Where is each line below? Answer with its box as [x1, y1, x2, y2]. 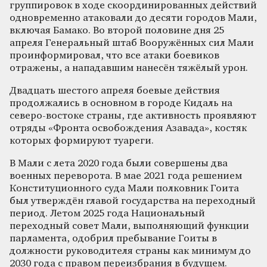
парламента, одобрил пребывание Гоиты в [10, 233, 217, 244]
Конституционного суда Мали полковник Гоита [10, 183, 239, 194]
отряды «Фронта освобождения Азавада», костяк [10, 123, 247, 133]
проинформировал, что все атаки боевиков [10, 50, 219, 61]
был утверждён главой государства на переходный [10, 195, 256, 206]
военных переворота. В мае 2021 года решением [10, 170, 242, 181]
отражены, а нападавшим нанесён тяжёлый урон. [10, 63, 248, 73]
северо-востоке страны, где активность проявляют [10, 110, 256, 121]
